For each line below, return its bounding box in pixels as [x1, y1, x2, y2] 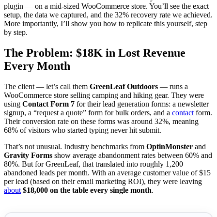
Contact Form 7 [22, 100, 75, 108]
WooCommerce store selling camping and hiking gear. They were [4, 91, 204, 100]
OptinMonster [146, 142, 193, 151]
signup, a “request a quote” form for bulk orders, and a [4, 108, 172, 117]
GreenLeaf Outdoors [90, 82, 158, 91]
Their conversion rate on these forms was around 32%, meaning [4, 117, 199, 126]
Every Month [4, 60, 70, 73]
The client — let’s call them [4, 82, 90, 91]
